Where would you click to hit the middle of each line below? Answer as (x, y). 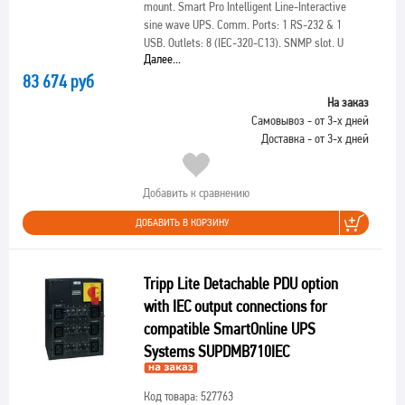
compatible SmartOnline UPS (229, 329)
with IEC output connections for (235, 306)
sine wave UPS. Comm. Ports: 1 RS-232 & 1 (242, 24)
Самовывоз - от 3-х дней (310, 120)
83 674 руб (58, 81)
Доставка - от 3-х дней (315, 138)
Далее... (162, 59)
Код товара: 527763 (188, 396)
